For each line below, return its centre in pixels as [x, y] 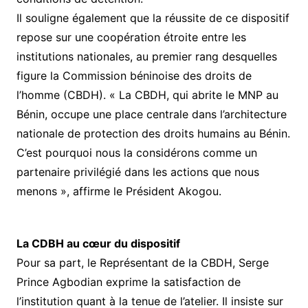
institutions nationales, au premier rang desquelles [146, 57]
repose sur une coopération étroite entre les [131, 37]
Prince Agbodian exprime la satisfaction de [128, 282]
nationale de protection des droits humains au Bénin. [153, 134]
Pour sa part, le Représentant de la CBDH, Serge [142, 263]
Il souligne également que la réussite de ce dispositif [153, 18]
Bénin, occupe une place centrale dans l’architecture [151, 114]
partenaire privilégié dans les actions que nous [137, 172]
